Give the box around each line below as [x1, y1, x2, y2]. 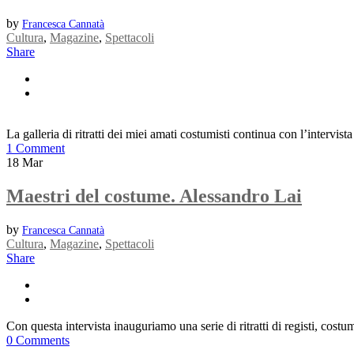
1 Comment [6, 141, 65, 155]
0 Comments [6, 333, 70, 347]
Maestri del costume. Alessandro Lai [6, 185, 302, 206]
